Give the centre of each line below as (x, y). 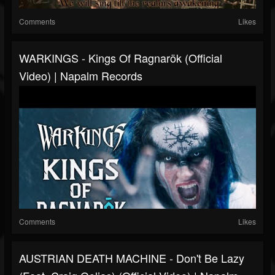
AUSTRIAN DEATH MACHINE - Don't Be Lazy (132, 258)
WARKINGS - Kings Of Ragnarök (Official (121, 58)
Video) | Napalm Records (81, 76)
